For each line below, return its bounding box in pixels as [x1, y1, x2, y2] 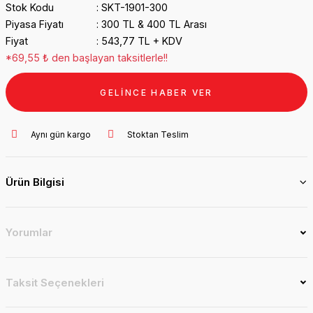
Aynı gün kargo [31, 129, 91, 140]
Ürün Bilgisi [6, 175, 64, 189]
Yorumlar [6, 226, 52, 239]
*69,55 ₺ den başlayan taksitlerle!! [6, 52, 168, 64]
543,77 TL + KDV [101, 35, 182, 47]
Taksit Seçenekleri [6, 275, 104, 289]
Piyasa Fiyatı [6, 18, 64, 30]
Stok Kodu [6, 1, 54, 13]
